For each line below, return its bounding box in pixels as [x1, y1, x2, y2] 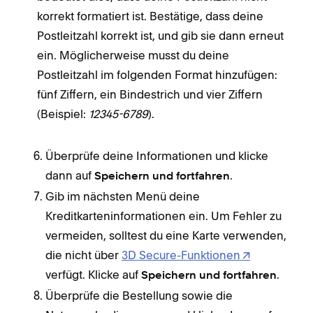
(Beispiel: [37, 106, 89, 121]
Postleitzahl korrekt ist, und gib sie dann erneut [37, 28, 284, 43]
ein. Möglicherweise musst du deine [37, 48, 229, 62]
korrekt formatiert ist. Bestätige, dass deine [37, 8, 263, 23]
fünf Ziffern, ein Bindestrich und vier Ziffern [37, 87, 263, 101]
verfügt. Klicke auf [45, 267, 141, 282]
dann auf [45, 168, 94, 182]
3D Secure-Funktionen [122, 247, 240, 262]
